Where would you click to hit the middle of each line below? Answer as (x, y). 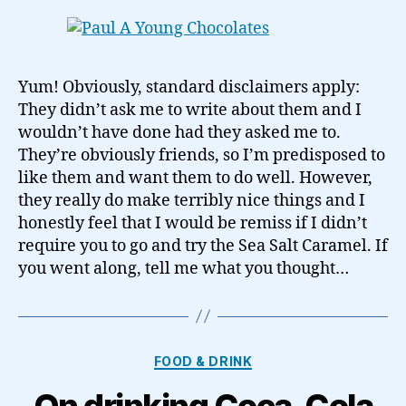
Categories (242, 357)
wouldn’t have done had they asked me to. (179, 132)
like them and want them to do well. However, (195, 178)
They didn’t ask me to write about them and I (190, 110)
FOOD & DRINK (203, 361)
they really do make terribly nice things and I (192, 200)
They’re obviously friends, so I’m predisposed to (202, 155)
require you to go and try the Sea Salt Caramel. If (203, 246)
